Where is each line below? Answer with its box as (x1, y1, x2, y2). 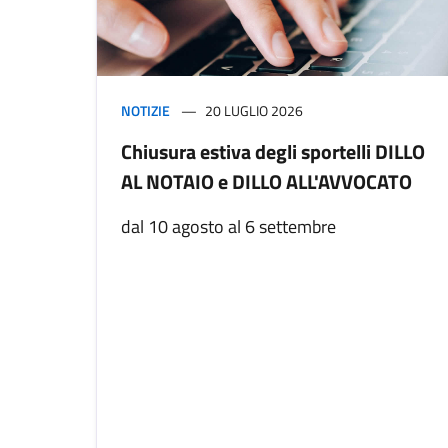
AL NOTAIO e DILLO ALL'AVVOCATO (121, 166, 412, 198)
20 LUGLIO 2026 (205, 100, 303, 122)
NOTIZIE (121, 100, 170, 122)
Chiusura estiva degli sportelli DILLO (121, 136, 425, 168)
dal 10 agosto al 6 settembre (121, 213, 336, 241)
